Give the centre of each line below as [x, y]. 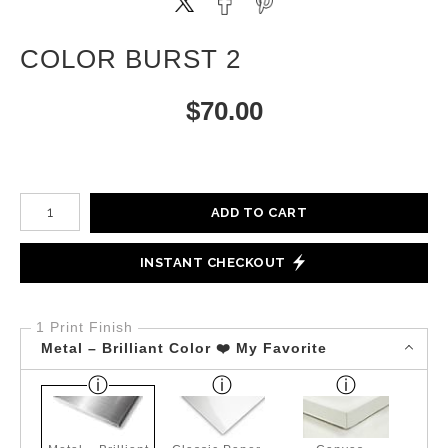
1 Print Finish [84, 326]
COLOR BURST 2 [130, 58]
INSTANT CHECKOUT [212, 263]
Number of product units [99, 197]
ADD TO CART [259, 213]
